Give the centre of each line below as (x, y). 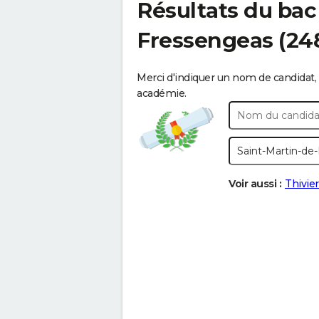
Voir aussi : (255, 184)
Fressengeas (205, 40)
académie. (162, 93)
